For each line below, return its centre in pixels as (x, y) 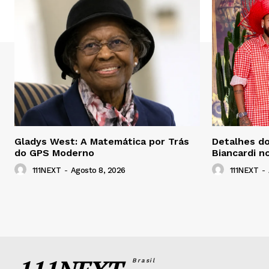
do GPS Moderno (54, 153)
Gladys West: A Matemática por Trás (102, 141)
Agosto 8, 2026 (98, 170)
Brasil (138, 260)
